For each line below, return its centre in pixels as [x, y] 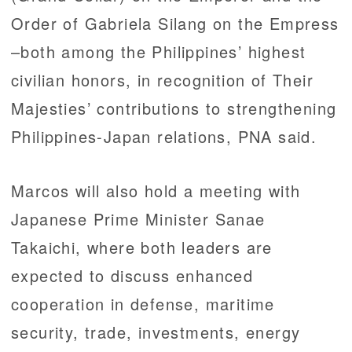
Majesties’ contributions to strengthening [174, 108]
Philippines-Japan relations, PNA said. [164, 137]
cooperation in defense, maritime [143, 304]
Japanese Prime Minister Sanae [138, 219]
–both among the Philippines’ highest [159, 52]
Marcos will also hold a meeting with [156, 191]
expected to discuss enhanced [132, 276]
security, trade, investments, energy [156, 332]
